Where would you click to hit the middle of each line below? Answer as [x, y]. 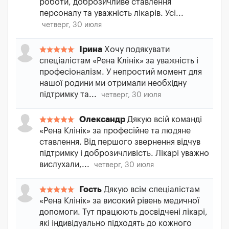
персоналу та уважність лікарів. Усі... [111, 13]
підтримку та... [69, 95]
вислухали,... [65, 165]
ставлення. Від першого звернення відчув [120, 142]
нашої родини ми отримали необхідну [113, 83]
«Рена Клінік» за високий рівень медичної [119, 201]
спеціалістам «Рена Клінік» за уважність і [119, 61]
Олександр [102, 120]
